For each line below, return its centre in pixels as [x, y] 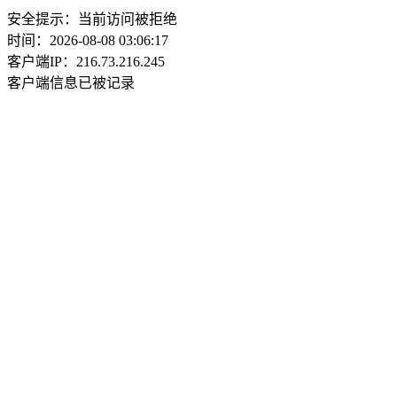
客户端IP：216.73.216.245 [86, 62]
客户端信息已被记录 [71, 83]
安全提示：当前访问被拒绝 [92, 19]
